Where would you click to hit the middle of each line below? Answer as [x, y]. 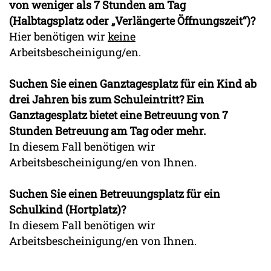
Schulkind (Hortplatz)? [67, 210]
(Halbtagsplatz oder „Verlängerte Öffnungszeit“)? [132, 21]
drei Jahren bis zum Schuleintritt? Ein [106, 100]
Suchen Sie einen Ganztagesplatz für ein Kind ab [133, 84]
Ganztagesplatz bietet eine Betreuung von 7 [119, 115]
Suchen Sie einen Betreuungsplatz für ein [115, 194]
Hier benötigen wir [58, 37]
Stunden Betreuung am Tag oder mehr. [107, 131]
